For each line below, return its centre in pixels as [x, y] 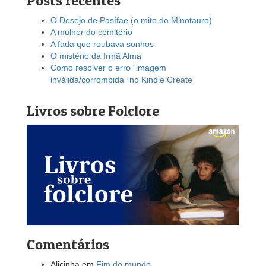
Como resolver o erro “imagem [108, 67]
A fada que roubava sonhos [102, 44]
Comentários [68, 244]
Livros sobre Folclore [93, 110]
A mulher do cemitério [91, 32]
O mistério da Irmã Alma [96, 56]
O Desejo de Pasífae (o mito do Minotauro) [131, 20]
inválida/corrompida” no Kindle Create [121, 79]
